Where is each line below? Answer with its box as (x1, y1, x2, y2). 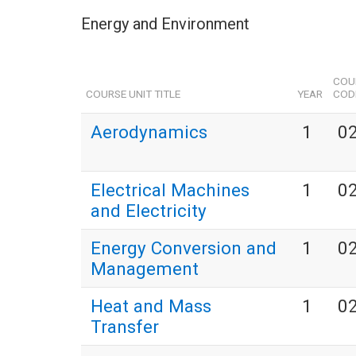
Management (91, 258, 199, 280)
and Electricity (91, 200, 207, 222)
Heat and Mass (91, 296, 211, 317)
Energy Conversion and (91, 238, 277, 259)
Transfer (91, 316, 159, 338)
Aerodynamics (91, 122, 207, 143)
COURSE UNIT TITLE (86, 87, 181, 101)
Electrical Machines (91, 180, 250, 201)
